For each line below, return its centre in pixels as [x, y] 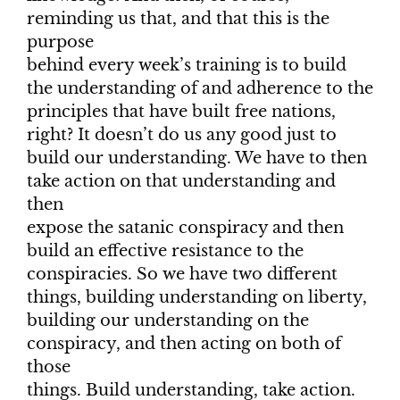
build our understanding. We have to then [197, 158]
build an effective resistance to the [165, 251]
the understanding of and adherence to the [200, 89]
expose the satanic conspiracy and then [185, 228]
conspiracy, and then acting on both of [184, 344]
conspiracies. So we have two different [182, 275]
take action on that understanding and [181, 182]
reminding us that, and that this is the [178, 19]
